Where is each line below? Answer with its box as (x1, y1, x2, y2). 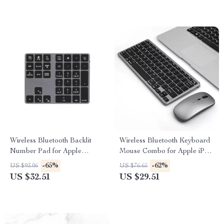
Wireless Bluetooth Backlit (10, 137, 91, 144)
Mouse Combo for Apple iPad (119, 148, 212, 155)
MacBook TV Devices (119, 158, 188, 165)
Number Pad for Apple (10, 148, 81, 155)
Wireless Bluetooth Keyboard (119, 137, 210, 144)
